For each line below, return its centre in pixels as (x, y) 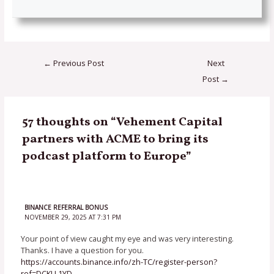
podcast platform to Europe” (107, 157)
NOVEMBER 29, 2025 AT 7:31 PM (72, 217)
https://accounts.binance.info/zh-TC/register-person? (119, 262)
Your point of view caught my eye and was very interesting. (128, 239)
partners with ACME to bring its (116, 140)
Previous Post (77, 63)
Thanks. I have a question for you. (83, 250)
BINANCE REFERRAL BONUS (66, 207)
